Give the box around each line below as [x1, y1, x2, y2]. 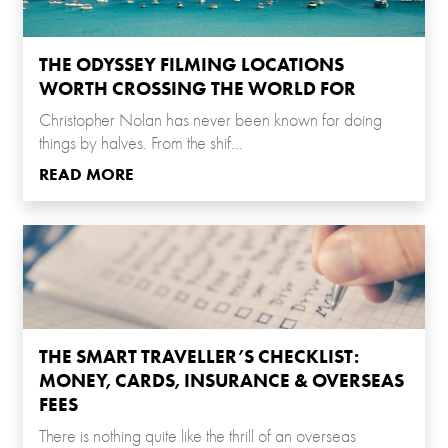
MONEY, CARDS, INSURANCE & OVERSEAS [39, 369, 404, 393]
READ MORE [39, 163, 134, 184]
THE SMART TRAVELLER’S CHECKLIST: [39, 345, 359, 369]
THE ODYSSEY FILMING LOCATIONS [39, 52, 344, 76]
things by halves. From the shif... [39, 132, 243, 154]
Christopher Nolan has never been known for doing [39, 109, 382, 131]
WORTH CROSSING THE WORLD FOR [39, 76, 356, 100]
